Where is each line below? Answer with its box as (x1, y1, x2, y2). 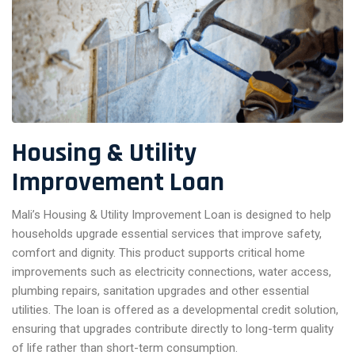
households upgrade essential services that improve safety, (12, 226, 322, 241)
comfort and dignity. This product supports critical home (12, 245, 305, 260)
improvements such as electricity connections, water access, (12, 264, 331, 279)
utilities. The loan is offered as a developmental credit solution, (12, 302, 338, 317)
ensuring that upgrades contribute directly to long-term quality (12, 321, 334, 336)
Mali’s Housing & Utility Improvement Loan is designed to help (12, 207, 331, 222)
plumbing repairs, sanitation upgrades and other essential (12, 283, 309, 298)
